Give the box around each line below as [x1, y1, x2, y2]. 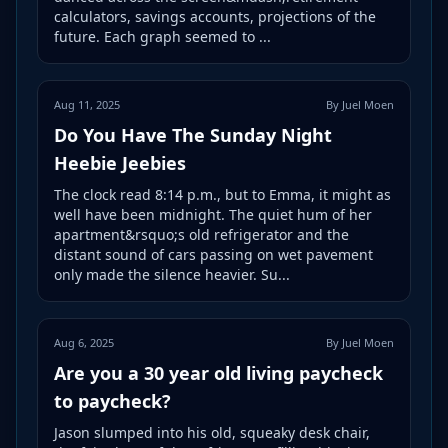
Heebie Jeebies [54, 150, 186, 175]
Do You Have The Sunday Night [54, 122, 332, 147]
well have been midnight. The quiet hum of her [54, 204, 372, 224]
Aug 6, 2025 [54, 334, 114, 350]
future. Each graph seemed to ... [54, 26, 271, 46]
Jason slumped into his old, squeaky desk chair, [54, 422, 370, 442]
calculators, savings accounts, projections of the [54, 6, 376, 26]
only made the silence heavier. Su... [54, 264, 290, 284]
